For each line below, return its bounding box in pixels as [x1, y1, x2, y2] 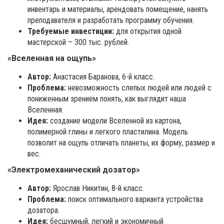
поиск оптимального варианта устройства [66, 194, 203, 204]
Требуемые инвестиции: [27, 26, 114, 36]
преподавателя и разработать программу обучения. [27, 15, 194, 25]
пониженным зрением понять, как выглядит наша [27, 94, 186, 104]
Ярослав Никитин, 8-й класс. [53, 183, 144, 193]
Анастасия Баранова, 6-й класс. [53, 72, 154, 82]
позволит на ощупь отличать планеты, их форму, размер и [27, 138, 215, 148]
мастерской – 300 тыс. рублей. [27, 37, 129, 47]
